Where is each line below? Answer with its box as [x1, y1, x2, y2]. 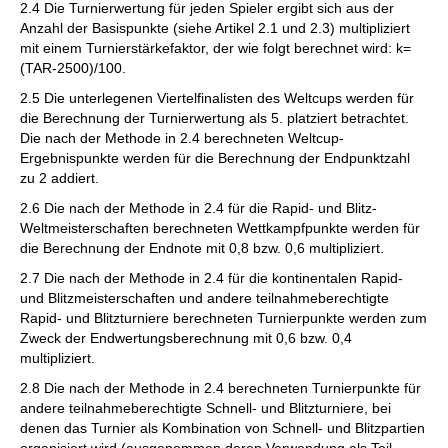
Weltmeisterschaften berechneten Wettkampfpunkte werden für [20, 220, 420, 236]
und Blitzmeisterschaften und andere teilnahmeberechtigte [20, 290, 389, 306]
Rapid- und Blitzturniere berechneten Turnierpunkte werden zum [20, 310, 427, 326]
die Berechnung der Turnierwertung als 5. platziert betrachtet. [20, 110, 409, 126]
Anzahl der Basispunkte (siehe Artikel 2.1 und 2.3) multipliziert [20, 20, 410, 36]
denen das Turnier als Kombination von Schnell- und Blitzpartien [20, 420, 425, 436]
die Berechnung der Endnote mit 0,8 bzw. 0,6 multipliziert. [20, 240, 384, 256]
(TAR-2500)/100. [20, 60, 126, 76]
